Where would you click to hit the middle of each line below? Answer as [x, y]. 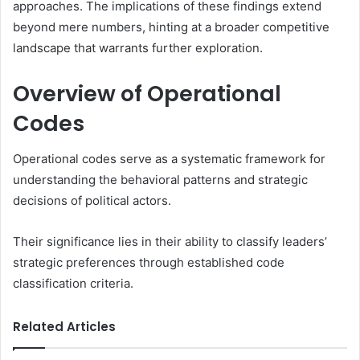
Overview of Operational [147, 93]
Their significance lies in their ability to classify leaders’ [170, 242]
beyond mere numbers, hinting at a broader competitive [171, 27]
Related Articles [64, 327]
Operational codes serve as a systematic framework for [169, 159]
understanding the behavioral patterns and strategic [160, 180]
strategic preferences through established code [149, 263]
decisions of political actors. [92, 201]
